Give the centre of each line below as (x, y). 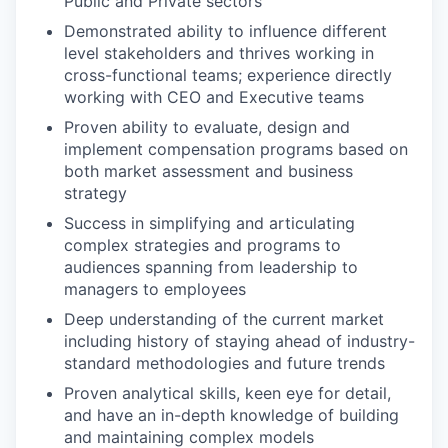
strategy (95, 193)
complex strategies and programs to (202, 245)
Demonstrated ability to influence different (225, 31)
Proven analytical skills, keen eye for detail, (227, 393)
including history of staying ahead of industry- (239, 341)
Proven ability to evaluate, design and (207, 127)
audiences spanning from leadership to (211, 267)
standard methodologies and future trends (224, 363)
